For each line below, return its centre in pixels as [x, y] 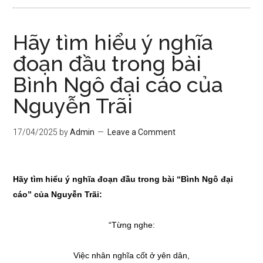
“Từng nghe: [131, 225]
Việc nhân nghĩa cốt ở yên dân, [131, 255]
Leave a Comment [142, 132]
